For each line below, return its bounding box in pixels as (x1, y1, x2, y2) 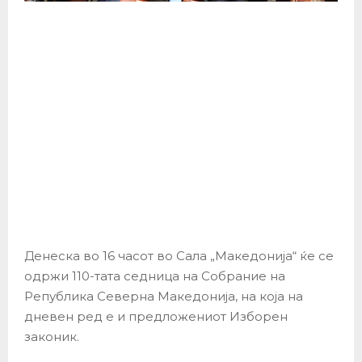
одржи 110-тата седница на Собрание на (24, 267, 285, 284)
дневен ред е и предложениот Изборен (24, 308, 288, 324)
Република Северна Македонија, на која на (24, 288, 303, 304)
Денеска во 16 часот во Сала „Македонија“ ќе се (24, 247, 334, 263)
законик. (24, 328, 79, 344)
